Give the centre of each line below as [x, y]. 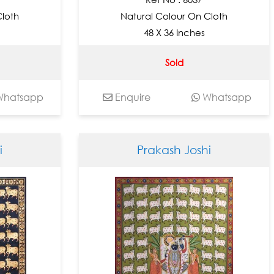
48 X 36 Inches [174, 32]
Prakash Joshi [174, 150]
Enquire [131, 97]
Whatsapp [226, 97]
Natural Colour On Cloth [174, 16]
